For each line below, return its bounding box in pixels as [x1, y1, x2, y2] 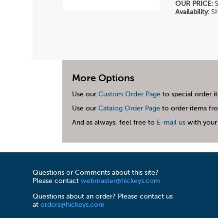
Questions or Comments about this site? [33, 169, 159, 177]
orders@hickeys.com [40, 201, 105, 208]
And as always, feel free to [72, 119, 157, 126]
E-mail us [156, 119, 185, 126]
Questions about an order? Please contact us [33, 193, 173, 200]
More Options [72, 73, 134, 84]
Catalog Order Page [98, 105, 160, 112]
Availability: [175, 8, 210, 16]
